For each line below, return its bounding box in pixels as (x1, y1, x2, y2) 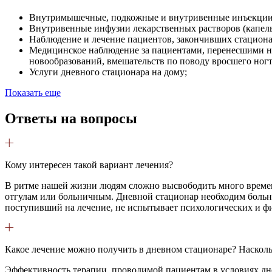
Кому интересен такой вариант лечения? (5, 160, 173, 171)
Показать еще (5, 87, 61, 98)
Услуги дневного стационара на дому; (29, 66, 187, 77)
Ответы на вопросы (5, 110, 137, 126)
